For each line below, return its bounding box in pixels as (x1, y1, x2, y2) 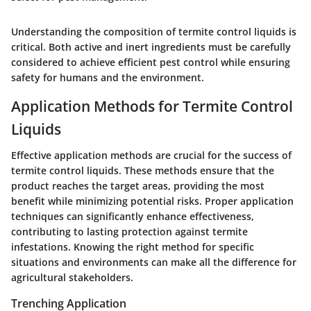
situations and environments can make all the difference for (11, 255, 296, 269)
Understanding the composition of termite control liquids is (11, 24, 296, 38)
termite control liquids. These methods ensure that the (11, 164, 274, 178)
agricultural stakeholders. (11, 271, 133, 285)
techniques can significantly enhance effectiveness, (11, 210, 254, 224)
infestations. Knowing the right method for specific (11, 240, 254, 254)
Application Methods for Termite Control (11, 96, 293, 116)
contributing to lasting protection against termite (11, 225, 248, 239)
